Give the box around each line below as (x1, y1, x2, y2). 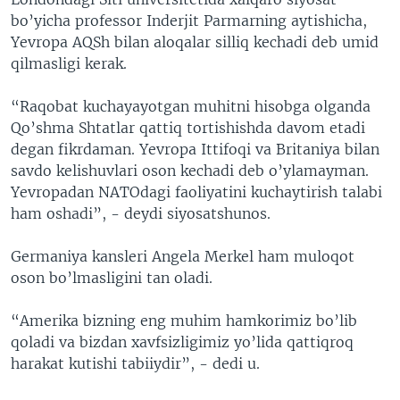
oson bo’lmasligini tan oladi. (11, 269, 212, 287)
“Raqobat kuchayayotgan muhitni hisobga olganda (11, 97, 371, 115)
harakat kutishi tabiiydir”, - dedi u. (11, 354, 260, 372)
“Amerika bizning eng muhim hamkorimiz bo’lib (11, 312, 357, 329)
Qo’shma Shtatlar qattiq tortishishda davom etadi (11, 119, 365, 137)
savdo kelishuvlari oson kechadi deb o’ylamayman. (11, 162, 369, 179)
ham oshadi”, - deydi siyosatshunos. (11, 204, 271, 222)
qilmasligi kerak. (11, 54, 127, 72)
